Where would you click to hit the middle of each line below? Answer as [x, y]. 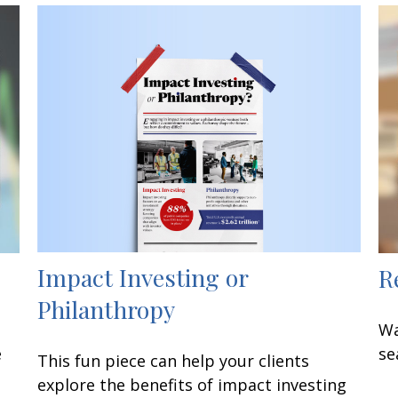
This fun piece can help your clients [174, 361]
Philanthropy [107, 310]
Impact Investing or [143, 278]
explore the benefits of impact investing [192, 385]
